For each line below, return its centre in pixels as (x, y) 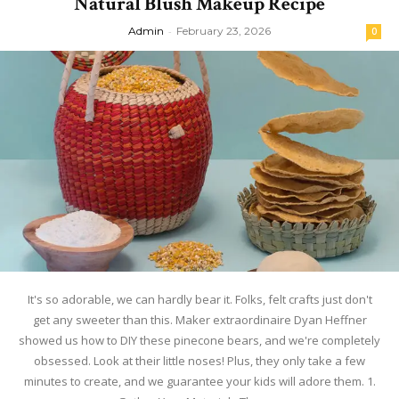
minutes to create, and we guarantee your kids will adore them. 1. (199, 382)
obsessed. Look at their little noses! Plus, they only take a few (199, 361)
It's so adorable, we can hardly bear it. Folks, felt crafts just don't (199, 300)
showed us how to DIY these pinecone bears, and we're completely (199, 341)
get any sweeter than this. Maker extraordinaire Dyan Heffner (199, 320)
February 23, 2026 (224, 31)
